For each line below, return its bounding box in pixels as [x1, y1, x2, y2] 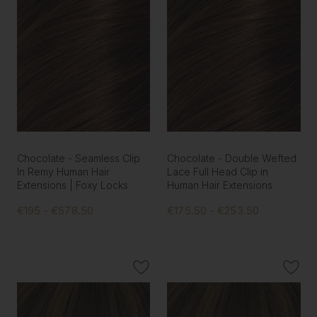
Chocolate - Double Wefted [167, 152, 297, 165]
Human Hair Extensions [167, 179, 273, 192]
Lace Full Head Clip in [167, 166, 269, 178]
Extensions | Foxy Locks [16, 179, 128, 192]
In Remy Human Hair [16, 166, 110, 178]
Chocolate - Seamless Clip [16, 152, 140, 165]
